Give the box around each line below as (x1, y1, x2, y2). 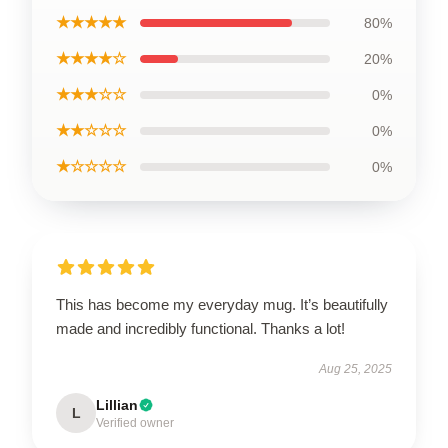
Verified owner (96, 416, 174, 430)
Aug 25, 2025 (319, 362, 392, 376)
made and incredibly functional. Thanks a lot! (56, 320, 345, 337)
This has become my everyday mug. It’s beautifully (56, 296, 388, 313)
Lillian (96, 397, 138, 413)
